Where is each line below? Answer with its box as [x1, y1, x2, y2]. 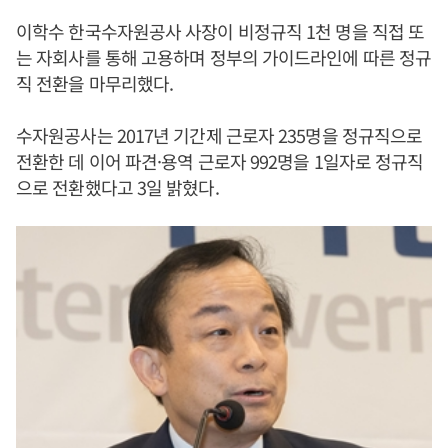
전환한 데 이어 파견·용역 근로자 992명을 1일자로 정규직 [16, 148, 424, 174]
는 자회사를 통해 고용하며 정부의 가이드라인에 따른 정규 [16, 44, 432, 70]
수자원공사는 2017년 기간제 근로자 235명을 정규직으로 [16, 122, 423, 148]
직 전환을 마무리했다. [16, 70, 174, 96]
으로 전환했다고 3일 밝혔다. [16, 174, 219, 200]
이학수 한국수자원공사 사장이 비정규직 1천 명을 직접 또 [16, 18, 425, 44]
